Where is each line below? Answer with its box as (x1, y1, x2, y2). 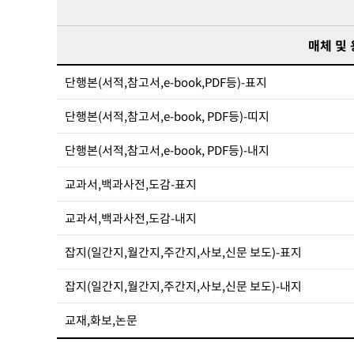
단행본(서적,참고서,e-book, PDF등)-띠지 (65, 107, 269, 125)
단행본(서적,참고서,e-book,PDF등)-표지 (65, 73, 267, 91)
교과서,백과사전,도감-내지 (65, 209, 197, 227)
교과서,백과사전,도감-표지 (65, 175, 197, 193)
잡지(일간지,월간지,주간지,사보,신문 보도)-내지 (65, 277, 302, 295)
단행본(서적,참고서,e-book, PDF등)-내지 (65, 141, 269, 159)
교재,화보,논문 (65, 311, 137, 329)
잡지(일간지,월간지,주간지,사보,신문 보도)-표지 (65, 243, 302, 261)
